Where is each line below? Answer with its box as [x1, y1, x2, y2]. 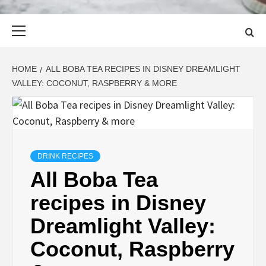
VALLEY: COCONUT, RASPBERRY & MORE [12, 78, 177, 88]
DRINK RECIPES [37, 151, 93, 160]
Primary [47, 14, 81, 27]
